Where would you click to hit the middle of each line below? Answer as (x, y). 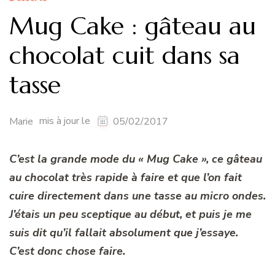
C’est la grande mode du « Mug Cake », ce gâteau (136, 159)
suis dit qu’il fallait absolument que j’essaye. (124, 233)
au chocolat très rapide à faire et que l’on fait (126, 178)
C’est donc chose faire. (67, 251)
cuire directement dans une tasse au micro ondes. (137, 196)
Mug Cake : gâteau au (133, 25)
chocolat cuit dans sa (125, 55)
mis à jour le (66, 121)
